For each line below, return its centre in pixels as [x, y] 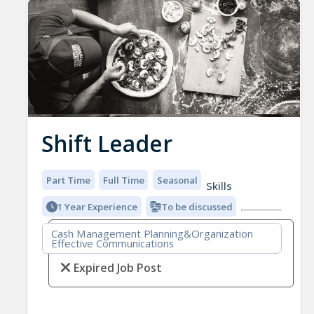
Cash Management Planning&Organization [152, 233]
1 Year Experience [98, 206]
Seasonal [177, 180]
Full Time [123, 180]
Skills [219, 186]
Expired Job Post [117, 267]
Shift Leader [107, 144]
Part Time [69, 180]
